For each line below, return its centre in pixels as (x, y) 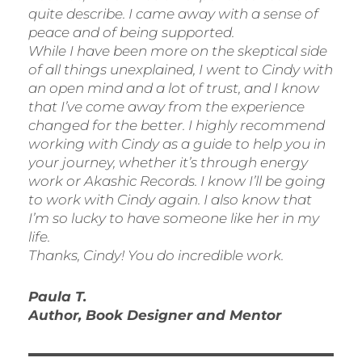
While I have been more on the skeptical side (178, 51)
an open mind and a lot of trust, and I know (174, 88)
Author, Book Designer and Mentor (155, 316)
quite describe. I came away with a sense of (173, 14)
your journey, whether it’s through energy (168, 163)
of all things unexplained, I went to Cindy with (181, 70)
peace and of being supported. (131, 33)
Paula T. (57, 297)
